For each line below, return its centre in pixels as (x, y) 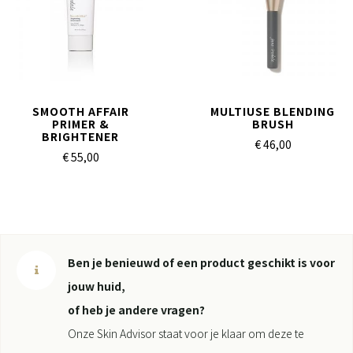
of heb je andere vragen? (136, 310)
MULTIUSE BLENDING (273, 111)
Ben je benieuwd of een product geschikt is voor (201, 262)
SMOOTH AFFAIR (80, 111)
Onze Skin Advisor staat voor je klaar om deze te (186, 333)
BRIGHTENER (80, 136)
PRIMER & (80, 124)
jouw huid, (97, 286)
